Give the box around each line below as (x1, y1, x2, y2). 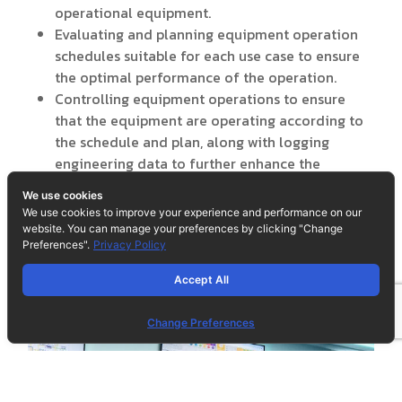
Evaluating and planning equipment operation (55, 23, 358, 46)
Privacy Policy (93, 238, 166, 251)
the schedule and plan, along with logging (55, 131, 329, 153)
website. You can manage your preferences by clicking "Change (22, 222, 343, 235)
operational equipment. (55, 2, 211, 24)
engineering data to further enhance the (55, 153, 320, 175)
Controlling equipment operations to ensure (55, 88, 345, 110)
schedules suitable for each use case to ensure (55, 45, 360, 67)
